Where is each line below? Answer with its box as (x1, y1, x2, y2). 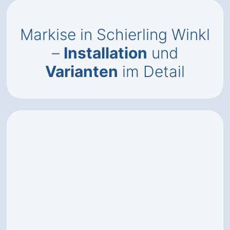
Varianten (45, 62, 118, 81)
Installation (64, 44, 147, 62)
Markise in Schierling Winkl (20, 25, 210, 44)
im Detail (118, 62, 185, 81)
